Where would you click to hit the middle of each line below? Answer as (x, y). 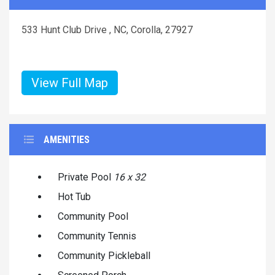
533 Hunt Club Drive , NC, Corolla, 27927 (107, 29)
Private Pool (86, 177)
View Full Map (70, 83)
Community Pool (93, 216)
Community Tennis (97, 236)
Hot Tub (74, 196)
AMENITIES (67, 139)
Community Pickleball (104, 255)
